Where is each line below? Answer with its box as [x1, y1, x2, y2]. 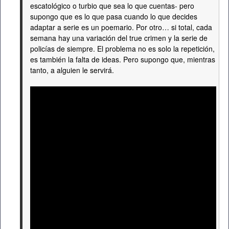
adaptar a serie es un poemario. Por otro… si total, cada [30, 22, 212, 32]
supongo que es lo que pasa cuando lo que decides [30, 11, 197, 21]
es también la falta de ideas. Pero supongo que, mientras [30, 54, 215, 64]
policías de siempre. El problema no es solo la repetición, [30, 43, 215, 54]
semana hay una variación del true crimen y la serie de [30, 33, 208, 43]
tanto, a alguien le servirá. [30, 65, 114, 75]
